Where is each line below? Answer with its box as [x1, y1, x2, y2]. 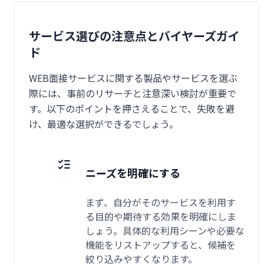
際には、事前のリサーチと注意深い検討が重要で [29, 86, 236, 100]
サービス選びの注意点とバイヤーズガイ [29, 27, 240, 44]
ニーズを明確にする [85, 164, 180, 180]
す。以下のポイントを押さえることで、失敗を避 [29, 101, 235, 115]
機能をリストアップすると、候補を [85, 237, 236, 252]
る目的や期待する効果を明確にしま [85, 209, 236, 223]
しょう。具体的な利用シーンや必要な [85, 223, 245, 237]
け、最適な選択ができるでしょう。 [29, 117, 179, 131]
